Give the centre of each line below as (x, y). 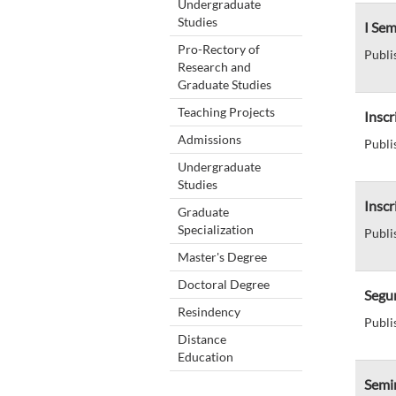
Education (206, 356)
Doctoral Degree (224, 284)
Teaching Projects (226, 111)
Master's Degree (222, 256)
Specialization (216, 229)
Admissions (209, 139)
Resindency (209, 311)
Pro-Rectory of (219, 49)
